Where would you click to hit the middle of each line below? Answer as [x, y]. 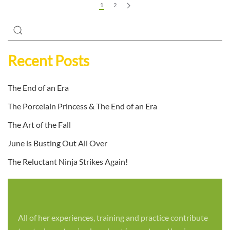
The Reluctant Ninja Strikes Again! [68, 162]
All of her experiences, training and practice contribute [113, 218]
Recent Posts [49, 61]
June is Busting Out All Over [57, 143]
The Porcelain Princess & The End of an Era [82, 106]
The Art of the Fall [39, 125]
